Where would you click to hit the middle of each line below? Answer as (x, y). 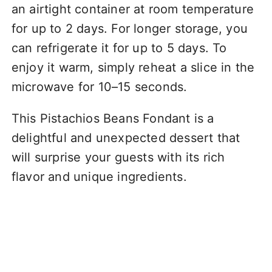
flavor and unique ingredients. (99, 176)
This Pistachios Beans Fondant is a (113, 118)
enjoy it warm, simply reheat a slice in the (133, 67)
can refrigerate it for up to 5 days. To (119, 48)
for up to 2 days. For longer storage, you (129, 28)
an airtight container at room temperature (132, 9)
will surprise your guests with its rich (118, 157)
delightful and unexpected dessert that (126, 138)
